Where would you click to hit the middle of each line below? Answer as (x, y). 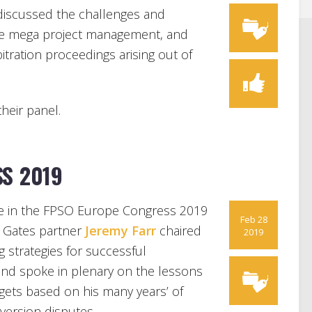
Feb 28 (253, 219)
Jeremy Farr (120, 230)
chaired (179, 230)
